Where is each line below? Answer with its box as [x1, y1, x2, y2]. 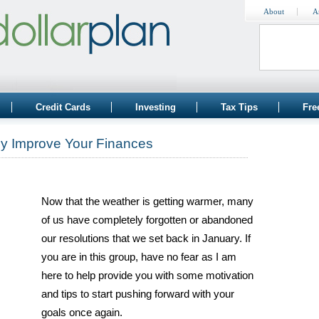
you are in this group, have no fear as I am [41, 251, 236, 263]
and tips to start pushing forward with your [41, 288, 234, 300]
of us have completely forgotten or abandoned [41, 214, 253, 226]
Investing [135, 102, 176, 113]
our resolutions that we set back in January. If [41, 233, 251, 244]
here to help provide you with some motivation [41, 270, 253, 281]
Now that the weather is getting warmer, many [41, 196, 253, 207]
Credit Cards [36, 102, 90, 113]
